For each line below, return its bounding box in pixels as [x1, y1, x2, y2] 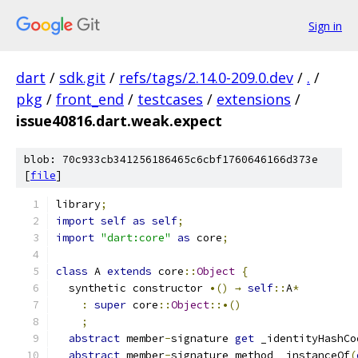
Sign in [308, 18, 342, 34]
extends [107, 265, 152, 278]
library [56, 197, 101, 211]
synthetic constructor [56, 281, 209, 295]
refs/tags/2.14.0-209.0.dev [119, 68, 293, 87]
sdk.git [59, 68, 105, 87]
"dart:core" [101, 231, 171, 245]
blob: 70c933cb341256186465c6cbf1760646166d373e [24, 153, 318, 166]
